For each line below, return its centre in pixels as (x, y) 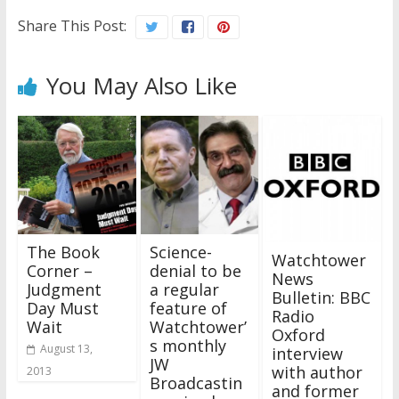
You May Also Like (141, 86)
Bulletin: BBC (322, 297)
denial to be (195, 270)
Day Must (62, 308)
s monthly (187, 345)
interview (308, 353)
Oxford (299, 334)
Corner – (59, 270)
